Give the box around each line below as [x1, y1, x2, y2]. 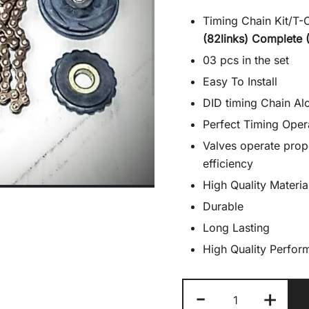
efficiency [203, 157, 253, 171]
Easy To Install [203, 74, 277, 89]
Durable [203, 199, 243, 214]
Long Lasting [203, 221, 270, 235]
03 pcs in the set [203, 53, 289, 68]
